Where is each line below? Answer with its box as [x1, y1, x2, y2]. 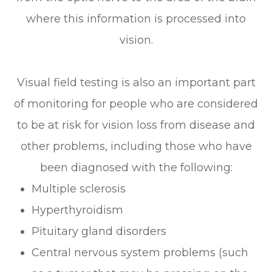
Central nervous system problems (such [32, 246, 249, 260]
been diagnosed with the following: [39, 161, 233, 175]
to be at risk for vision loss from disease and [17, 118, 255, 132]
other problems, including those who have [20, 140, 252, 154]
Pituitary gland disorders [32, 225, 167, 239]
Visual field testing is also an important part [16, 76, 256, 90]
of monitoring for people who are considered [14, 97, 258, 111]
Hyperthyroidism [32, 203, 124, 217]
